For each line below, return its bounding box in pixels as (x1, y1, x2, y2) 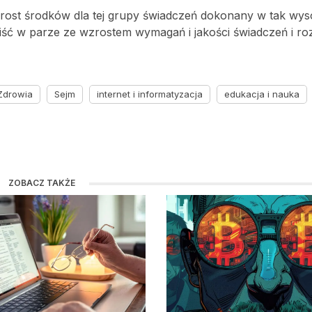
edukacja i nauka (224, 88, 299, 100)
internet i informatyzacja (97, 88, 203, 100)
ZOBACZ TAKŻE (8, 178, 76, 188)
